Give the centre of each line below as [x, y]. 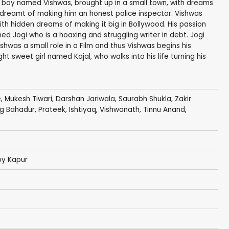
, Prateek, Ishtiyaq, [67, 110]
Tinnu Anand [164, 110]
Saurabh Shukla [145, 99]
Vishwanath [119, 110]
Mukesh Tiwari [28, 99]
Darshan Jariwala [85, 99]
